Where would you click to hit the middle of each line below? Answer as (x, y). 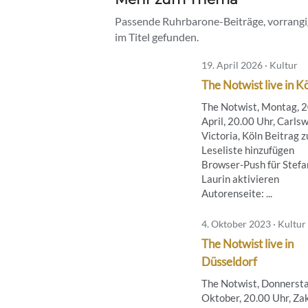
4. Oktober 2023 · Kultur (254, 223)
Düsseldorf (229, 261)
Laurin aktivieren (240, 178)
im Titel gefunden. (157, 36)
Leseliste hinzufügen (248, 150)
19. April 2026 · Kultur (250, 65)
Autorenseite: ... (237, 193)
